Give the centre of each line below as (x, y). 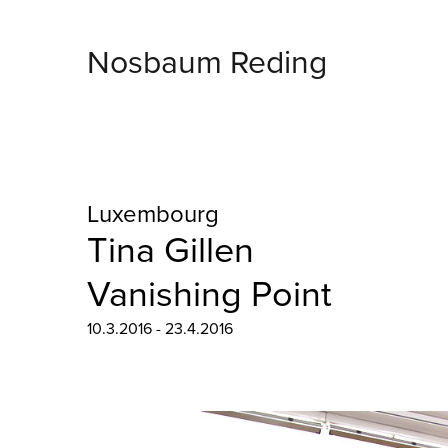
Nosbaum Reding (207, 62)
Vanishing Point (209, 294)
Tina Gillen (170, 250)
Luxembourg (153, 214)
